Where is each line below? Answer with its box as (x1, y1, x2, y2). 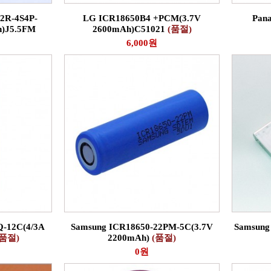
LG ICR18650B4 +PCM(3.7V (83, 13, 201, 23)
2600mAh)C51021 (92, 24, 168, 34)
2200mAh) (108, 233, 152, 243)
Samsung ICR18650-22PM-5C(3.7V (71, 222, 213, 232)
